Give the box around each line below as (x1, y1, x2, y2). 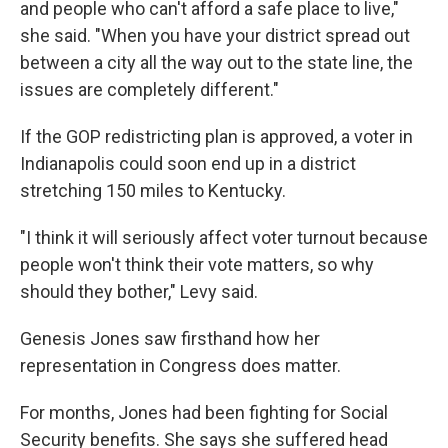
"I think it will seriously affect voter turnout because (20, 227, 428, 248)
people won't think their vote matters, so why (20, 254, 374, 275)
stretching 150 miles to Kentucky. (20, 180, 286, 201)
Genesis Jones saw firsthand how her (20, 328, 320, 349)
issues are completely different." (20, 79, 279, 100)
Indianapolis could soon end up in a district (20, 153, 356, 174)
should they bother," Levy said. (20, 281, 258, 302)
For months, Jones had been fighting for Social (20, 402, 388, 423)
